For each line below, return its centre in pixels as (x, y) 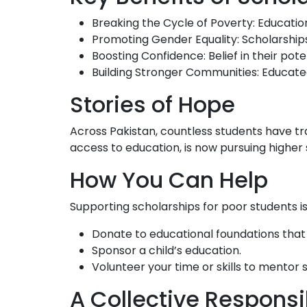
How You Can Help (169, 180)
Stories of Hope (152, 105)
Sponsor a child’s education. (167, 251)
